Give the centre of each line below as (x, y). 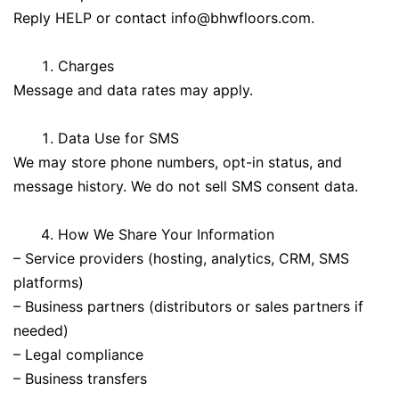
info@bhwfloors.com (241, 17)
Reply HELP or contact (92, 17)
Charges (86, 65)
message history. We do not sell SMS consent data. (186, 186)
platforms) (49, 282)
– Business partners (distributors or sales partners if (188, 306)
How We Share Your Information (166, 234)
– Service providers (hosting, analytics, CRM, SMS (181, 258)
